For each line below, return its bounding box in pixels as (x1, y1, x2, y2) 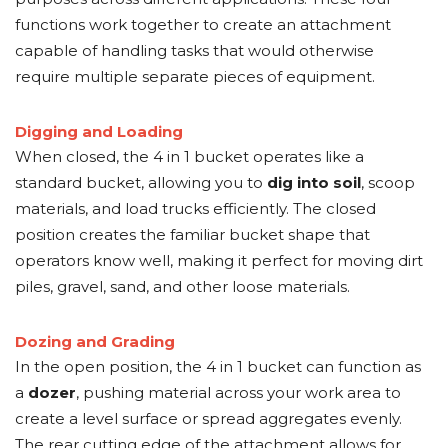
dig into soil (267, 173, 361, 192)
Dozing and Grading (15, 332, 175, 351)
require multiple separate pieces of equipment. (15, 67, 375, 86)
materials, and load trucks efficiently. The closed (15, 199, 376, 218)
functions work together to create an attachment (15, 15, 391, 34)
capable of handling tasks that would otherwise (15, 41, 374, 60)
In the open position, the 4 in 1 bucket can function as (15, 357, 421, 376)
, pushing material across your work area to (76, 383, 401, 402)
